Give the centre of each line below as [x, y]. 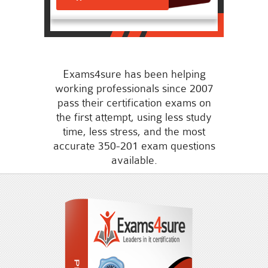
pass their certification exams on [134, 103]
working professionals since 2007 [134, 89]
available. [134, 160]
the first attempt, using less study [134, 117]
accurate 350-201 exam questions [134, 146]
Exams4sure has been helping [134, 74]
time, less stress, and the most [134, 132]
